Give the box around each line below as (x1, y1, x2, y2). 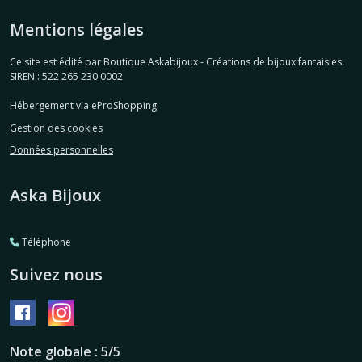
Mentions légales (10, 19, 144, 41)
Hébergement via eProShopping (10, 99, 157, 113)
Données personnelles (10, 143, 113, 158)
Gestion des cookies (10, 120, 103, 135)
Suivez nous (10, 263, 103, 286)
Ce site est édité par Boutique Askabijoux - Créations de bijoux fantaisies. (10, 55, 344, 69)
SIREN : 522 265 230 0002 (10, 69, 123, 84)
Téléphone (19, 235, 71, 250)
